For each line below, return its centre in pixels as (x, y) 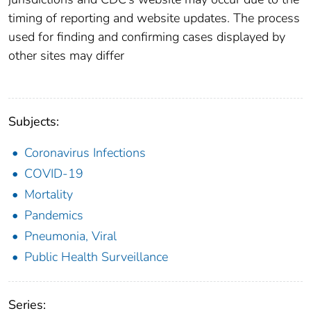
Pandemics (54, 215)
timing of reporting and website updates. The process (154, 18)
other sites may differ (66, 55)
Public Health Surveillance (96, 257)
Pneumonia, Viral (70, 236)
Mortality (49, 194)
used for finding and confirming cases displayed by (147, 36)
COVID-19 (54, 173)
